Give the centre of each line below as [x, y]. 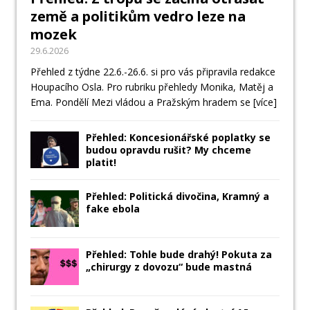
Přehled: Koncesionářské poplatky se [178, 138]
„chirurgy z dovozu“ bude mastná [169, 267]
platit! [101, 163]
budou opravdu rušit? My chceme [168, 150]
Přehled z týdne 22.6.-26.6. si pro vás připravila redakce [153, 72]
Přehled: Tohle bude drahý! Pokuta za [179, 255]
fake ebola [113, 209]
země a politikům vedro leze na [138, 17]
